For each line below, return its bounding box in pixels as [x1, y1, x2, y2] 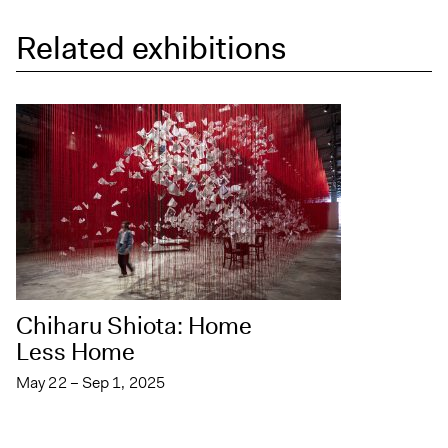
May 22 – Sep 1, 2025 [16, 372, 165, 394]
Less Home [16, 336, 135, 369]
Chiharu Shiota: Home [16, 310, 252, 343]
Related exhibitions [16, 25, 286, 69]
